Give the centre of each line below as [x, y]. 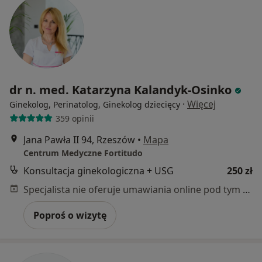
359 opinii [75, 118]
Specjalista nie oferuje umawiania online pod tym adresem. [247, 190]
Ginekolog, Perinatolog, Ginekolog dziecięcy [95, 105]
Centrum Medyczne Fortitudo [83, 153]
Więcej [201, 104]
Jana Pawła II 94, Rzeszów [79, 140]
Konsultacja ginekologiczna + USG [99, 171]
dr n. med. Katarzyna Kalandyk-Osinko [120, 90]
